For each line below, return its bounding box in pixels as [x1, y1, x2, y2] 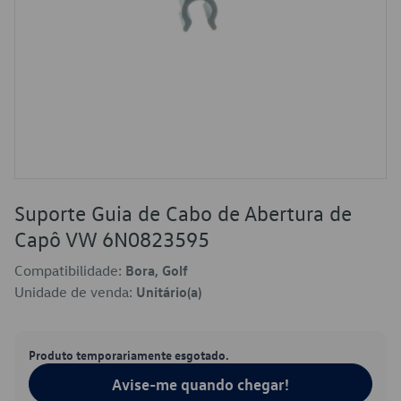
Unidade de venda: [14, 283, 136, 301]
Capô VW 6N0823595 [14, 226, 209, 252]
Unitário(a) [136, 283, 201, 301]
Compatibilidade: [14, 261, 125, 279]
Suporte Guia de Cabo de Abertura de [14, 200, 352, 226]
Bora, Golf [125, 261, 188, 279]
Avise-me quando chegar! [112, 374, 289, 394]
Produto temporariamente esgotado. [29, 346, 229, 363]
